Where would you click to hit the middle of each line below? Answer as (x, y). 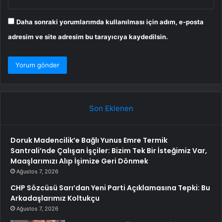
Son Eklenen (111, 109)
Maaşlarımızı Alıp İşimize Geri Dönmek (79, 161)
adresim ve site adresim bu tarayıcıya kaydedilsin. (88, 37)
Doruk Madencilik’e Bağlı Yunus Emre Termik (89, 140)
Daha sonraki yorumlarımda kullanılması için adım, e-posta (110, 22)
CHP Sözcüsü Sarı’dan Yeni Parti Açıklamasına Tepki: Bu (110, 188)
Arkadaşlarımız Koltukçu (55, 198)
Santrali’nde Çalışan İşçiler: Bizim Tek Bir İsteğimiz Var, (109, 151)
